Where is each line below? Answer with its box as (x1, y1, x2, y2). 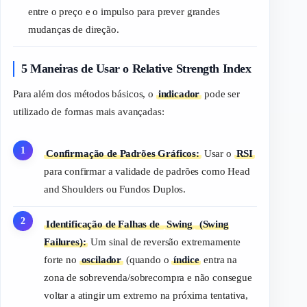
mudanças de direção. (27, 23, 119, 35)
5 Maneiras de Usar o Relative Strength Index (21, 61, 251, 75)
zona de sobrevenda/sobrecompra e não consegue (44, 271, 252, 283)
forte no (44, 254, 79, 265)
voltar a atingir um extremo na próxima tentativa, (44, 289, 249, 301)
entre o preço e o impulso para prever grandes (27, 5, 220, 17)
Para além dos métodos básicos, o (13, 88, 156, 100)
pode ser (201, 88, 240, 100)
